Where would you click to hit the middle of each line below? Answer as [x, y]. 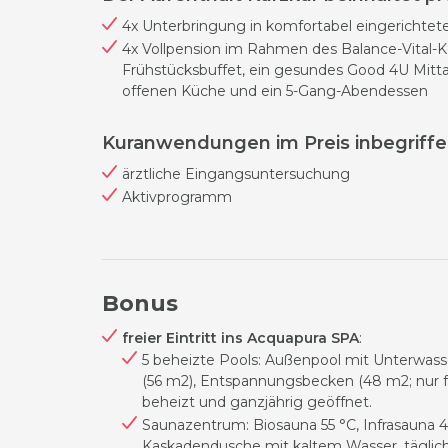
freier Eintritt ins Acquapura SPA [240, 338]
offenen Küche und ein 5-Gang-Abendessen [275, 91]
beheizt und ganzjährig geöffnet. [257, 402]
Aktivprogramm [177, 197]
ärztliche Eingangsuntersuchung [238, 174]
